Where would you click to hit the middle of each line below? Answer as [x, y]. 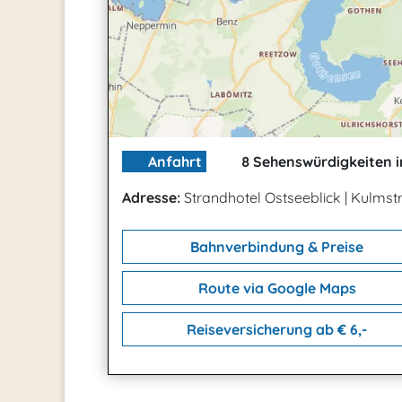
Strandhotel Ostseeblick [262, 198]
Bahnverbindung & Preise [275, 247]
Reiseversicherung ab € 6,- [275, 330]
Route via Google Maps [275, 288]
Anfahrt [173, 162]
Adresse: [151, 198]
